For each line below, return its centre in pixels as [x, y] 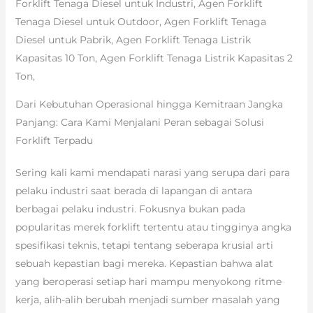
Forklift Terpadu [54, 141]
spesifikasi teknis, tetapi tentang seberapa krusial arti [144, 246]
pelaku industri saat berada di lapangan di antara [133, 191]
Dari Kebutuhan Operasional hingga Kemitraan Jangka [149, 104]
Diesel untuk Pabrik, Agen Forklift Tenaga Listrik [133, 40]
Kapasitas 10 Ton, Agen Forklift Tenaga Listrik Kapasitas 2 [154, 58]
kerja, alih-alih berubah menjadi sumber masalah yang [147, 300]
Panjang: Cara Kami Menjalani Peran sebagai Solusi [139, 123]
